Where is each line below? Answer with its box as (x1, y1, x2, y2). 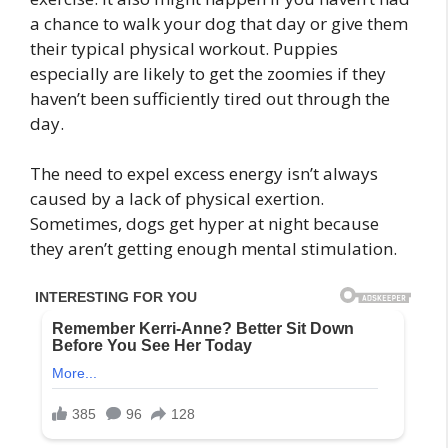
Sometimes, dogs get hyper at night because (30, 212, 379, 236)
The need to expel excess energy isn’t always (30, 162, 378, 186)
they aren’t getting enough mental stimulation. (30, 237, 397, 261)
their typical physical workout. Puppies (30, 36, 338, 60)
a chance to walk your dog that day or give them (30, 11, 408, 35)
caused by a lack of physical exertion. (30, 187, 324, 211)
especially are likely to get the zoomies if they (30, 61, 386, 85)
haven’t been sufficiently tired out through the (30, 86, 390, 110)
